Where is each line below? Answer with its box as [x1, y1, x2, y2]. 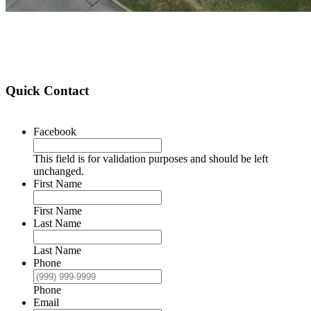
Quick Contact [6, 83, 89, 99]
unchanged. [33, 165, 84, 177]
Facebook [33, 125, 76, 137]
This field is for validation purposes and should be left [33, 152, 268, 165]
